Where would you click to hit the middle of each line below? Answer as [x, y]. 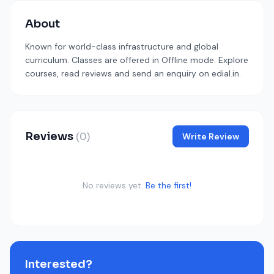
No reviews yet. [114, 185]
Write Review [211, 136]
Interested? [58, 264]
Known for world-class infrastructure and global [122, 46]
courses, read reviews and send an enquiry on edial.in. [133, 73]
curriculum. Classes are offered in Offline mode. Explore [137, 60]
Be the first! [168, 185]
